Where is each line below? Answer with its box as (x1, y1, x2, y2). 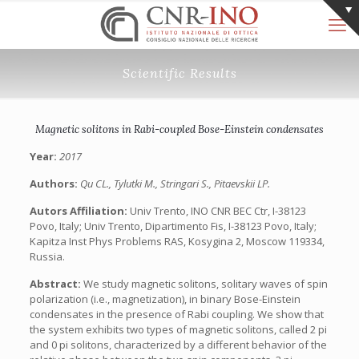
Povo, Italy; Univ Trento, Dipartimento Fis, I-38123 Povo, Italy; (29, 219, 317, 233)
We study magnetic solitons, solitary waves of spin (83, 276, 328, 291)
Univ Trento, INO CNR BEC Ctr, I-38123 (129, 204, 306, 218)
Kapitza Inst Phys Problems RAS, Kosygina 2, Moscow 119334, (29, 234, 325, 248)
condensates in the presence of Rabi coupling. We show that (29, 307, 324, 321)
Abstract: (29, 276, 83, 291)
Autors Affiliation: (29, 204, 130, 218)
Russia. (29, 249, 65, 264)
